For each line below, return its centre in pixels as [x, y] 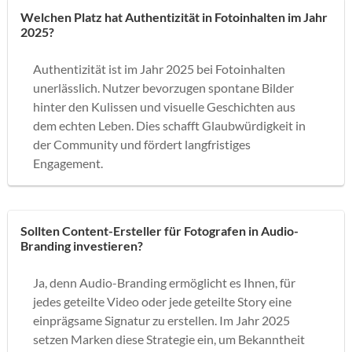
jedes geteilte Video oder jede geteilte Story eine [162, 301]
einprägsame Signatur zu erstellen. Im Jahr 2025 [161, 320]
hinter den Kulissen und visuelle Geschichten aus [164, 106]
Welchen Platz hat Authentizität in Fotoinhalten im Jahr [174, 16]
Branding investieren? [82, 245]
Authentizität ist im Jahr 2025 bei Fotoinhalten [159, 68]
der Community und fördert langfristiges [142, 144]
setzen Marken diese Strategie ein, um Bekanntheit [169, 339]
